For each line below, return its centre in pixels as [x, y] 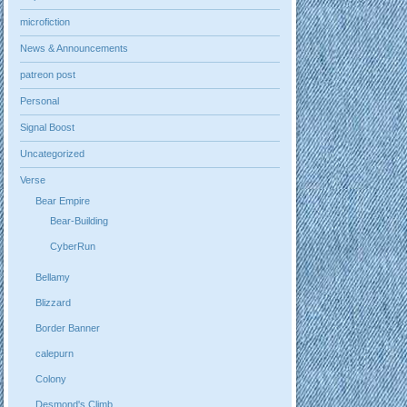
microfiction [45, 22]
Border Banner [67, 328]
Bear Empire [62, 200]
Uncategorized [53, 154]
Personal [40, 101]
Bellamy [52, 277]
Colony [50, 378]
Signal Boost [48, 128]
